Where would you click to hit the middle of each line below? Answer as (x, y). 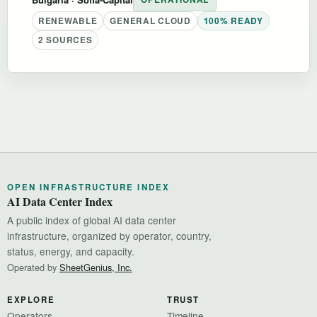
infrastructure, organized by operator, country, (109, 235)
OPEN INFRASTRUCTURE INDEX (88, 187)
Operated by (33, 267)
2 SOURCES (65, 40)
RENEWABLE (68, 21)
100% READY (233, 21)
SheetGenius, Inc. (96, 267)
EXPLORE (31, 299)
